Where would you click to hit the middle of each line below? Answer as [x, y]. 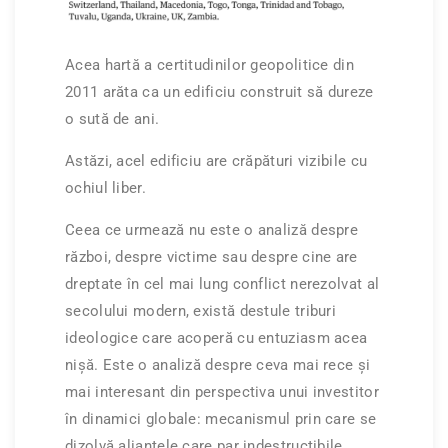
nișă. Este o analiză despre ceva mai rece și [218, 365]
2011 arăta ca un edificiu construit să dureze [219, 92]
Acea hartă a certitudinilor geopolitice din [209, 65]
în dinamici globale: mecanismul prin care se [221, 419]
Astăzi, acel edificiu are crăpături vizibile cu [216, 161]
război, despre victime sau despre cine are [211, 257]
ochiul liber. [105, 188]
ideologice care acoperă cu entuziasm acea [216, 338]
